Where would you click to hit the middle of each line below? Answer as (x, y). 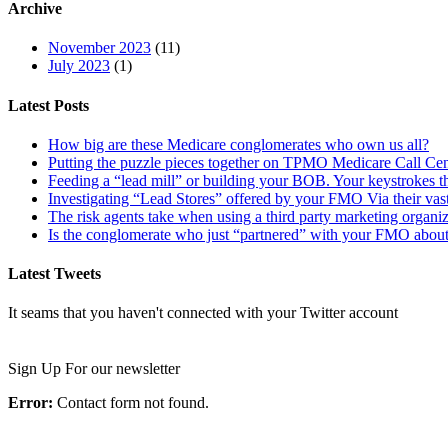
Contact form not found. (131, 403)
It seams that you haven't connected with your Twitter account (203, 313)
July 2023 (79, 66)
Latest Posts (48, 105)
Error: (30, 403)
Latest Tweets (54, 274)
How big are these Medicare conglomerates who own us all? (238, 144)
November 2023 (99, 48)
